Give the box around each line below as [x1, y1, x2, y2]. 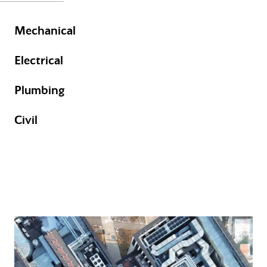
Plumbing [14, 83, 65, 98]
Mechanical [14, 23, 76, 38]
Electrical [14, 53, 63, 68]
